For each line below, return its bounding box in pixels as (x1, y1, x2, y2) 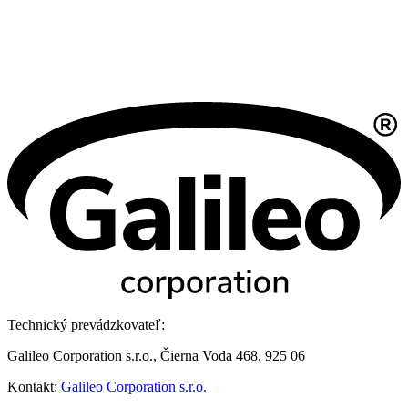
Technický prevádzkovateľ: (7, 316, 165, 332)
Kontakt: (7, 378, 61, 394)
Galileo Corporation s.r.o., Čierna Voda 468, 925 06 (7, 347, 305, 363)
